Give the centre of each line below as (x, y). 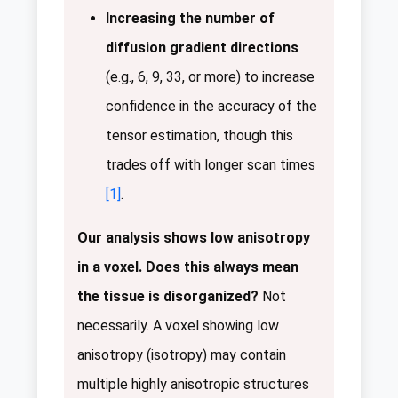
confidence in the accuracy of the (211, 106)
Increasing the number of (190, 18)
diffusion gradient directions (202, 47)
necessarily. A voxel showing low (178, 325)
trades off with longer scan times (211, 164)
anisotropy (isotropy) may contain (182, 354)
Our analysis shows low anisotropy (194, 237)
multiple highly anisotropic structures (193, 384)
